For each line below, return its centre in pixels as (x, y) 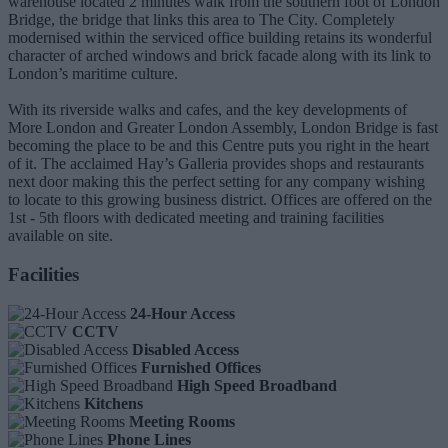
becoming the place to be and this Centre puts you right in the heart (218, 146)
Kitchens (113, 403)
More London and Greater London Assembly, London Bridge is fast (223, 128)
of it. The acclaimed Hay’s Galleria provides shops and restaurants (216, 164)
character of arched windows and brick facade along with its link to (219, 56)
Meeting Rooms (182, 421)
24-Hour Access (182, 313)
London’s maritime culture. (93, 74)
